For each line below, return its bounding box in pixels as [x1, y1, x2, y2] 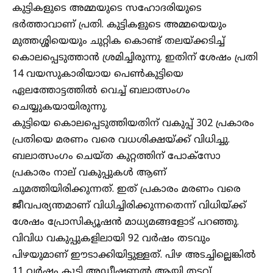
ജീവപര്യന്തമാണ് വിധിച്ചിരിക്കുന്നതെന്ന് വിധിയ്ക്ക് [12, 200, 246, 212]
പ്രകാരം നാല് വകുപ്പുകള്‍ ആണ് [12, 167, 166, 179]
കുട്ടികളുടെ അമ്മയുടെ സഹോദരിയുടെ [12, 2, 202, 15]
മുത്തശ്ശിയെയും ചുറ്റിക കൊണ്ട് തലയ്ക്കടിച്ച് [12, 35, 225, 48]
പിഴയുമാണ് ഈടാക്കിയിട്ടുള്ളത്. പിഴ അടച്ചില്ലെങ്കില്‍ [12, 249, 256, 261]
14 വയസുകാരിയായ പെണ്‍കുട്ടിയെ [12, 68, 183, 80]
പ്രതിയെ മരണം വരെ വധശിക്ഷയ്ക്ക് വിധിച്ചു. [12, 134, 230, 146]
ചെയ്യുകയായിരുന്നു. [12, 101, 107, 113]
